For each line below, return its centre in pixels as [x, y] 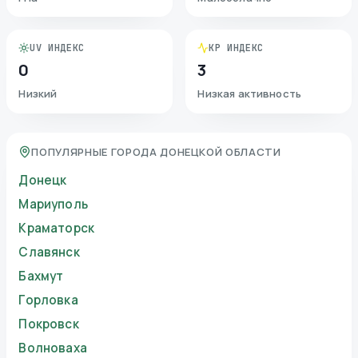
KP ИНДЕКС [236, 48]
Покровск [49, 324]
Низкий [38, 94]
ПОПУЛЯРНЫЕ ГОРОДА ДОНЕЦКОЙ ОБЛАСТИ [156, 152]
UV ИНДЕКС [57, 48]
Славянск [49, 253]
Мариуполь [53, 205]
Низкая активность [250, 94]
